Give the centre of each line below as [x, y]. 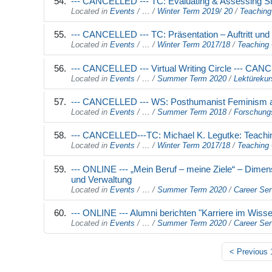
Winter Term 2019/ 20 [195, 12]
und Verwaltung [101, 179]
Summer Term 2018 [192, 112]
